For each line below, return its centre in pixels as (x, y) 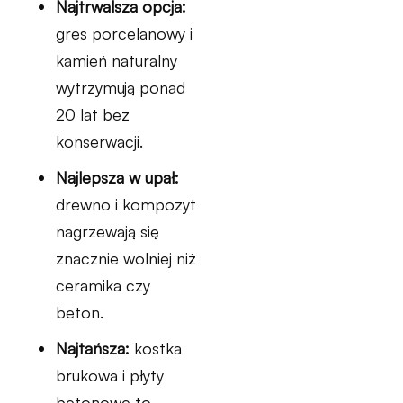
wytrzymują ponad (121, 87)
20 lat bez (93, 114)
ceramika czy (103, 285)
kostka (156, 348)
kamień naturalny (116, 60)
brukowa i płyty (110, 375)
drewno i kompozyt (126, 204)
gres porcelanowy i (124, 33)
